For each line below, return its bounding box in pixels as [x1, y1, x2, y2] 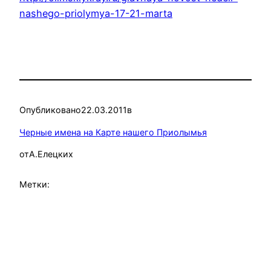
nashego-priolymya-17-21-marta [19, 7, 172, 19]
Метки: [19, 179, 50, 190]
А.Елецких [29, 148, 73, 159]
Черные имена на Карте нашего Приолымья [19, 126, 207, 137]
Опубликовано [19, 105, 81, 116]
